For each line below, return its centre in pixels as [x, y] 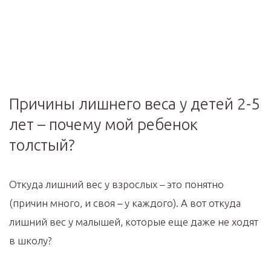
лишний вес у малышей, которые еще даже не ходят [134, 221]
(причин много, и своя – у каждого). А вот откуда [125, 203]
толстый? [42, 145]
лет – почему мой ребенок [103, 124]
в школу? [30, 240]
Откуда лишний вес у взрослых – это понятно [116, 184]
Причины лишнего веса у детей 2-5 [135, 103]
